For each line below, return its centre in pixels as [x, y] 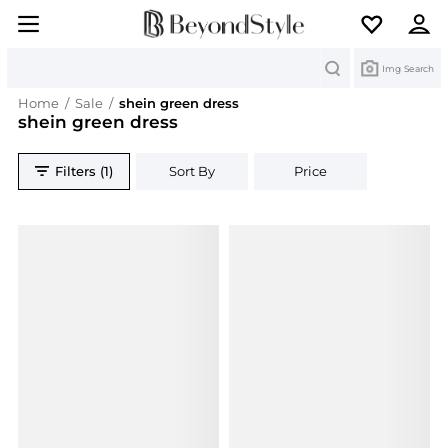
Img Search [408, 68]
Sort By [192, 171]
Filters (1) [84, 171]
